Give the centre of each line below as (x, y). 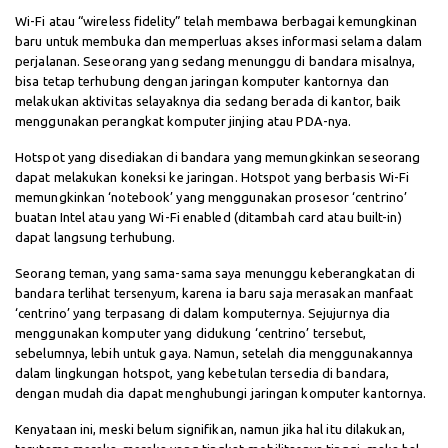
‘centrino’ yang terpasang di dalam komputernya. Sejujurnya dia (203, 313)
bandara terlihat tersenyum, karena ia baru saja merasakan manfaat (214, 293)
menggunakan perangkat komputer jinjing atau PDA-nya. (185, 121)
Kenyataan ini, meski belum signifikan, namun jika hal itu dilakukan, (210, 429)
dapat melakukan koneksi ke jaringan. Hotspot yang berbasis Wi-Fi (212, 177)
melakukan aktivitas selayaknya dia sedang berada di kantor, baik (208, 101)
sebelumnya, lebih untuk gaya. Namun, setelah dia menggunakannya (214, 353)
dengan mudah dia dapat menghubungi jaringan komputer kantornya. (222, 393)
